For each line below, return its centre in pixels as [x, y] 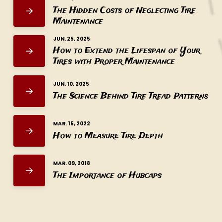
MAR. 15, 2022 [71, 124]
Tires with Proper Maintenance [114, 61]
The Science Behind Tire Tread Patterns [130, 96]
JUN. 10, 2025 [71, 84]
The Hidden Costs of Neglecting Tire [124, 10]
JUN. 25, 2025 [71, 39]
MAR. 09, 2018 [71, 164]
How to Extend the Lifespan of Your [126, 51]
